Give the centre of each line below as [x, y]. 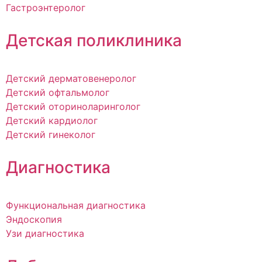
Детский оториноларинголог [73, 107]
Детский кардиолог [52, 121]
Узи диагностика [45, 234]
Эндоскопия [34, 220]
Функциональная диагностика [76, 206]
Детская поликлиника [94, 41]
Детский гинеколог [51, 135]
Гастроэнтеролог [46, 8]
